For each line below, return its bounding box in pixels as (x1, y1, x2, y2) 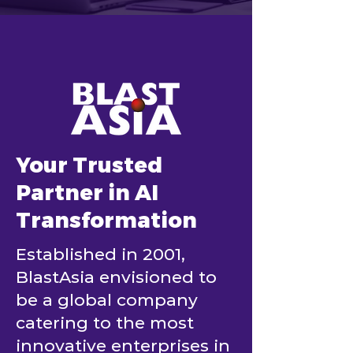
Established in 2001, (16, 244, 185, 264)
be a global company (16, 290, 198, 310)
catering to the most (16, 313, 194, 333)
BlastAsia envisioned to (16, 267, 217, 287)
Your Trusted (16, 152, 162, 180)
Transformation (16, 207, 197, 235)
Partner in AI (16, 180, 158, 207)
